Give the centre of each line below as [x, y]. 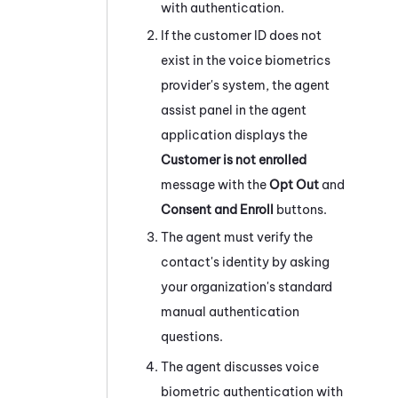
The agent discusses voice [240, 366]
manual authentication [230, 311]
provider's [191, 85]
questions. [192, 336]
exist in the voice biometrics [246, 60]
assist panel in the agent [234, 110]
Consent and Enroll [217, 209]
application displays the [234, 135]
